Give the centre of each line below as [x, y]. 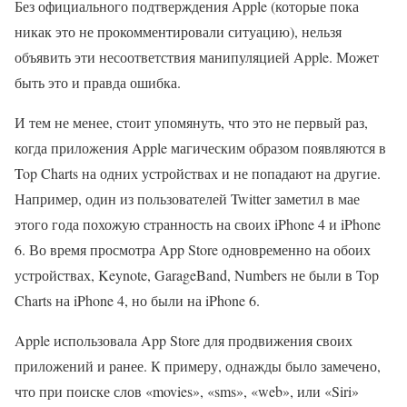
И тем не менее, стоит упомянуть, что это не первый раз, [191, 123]
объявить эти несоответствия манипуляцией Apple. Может [197, 57]
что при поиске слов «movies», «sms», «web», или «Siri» [187, 392]
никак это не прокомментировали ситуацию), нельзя [178, 32]
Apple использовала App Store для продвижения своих [184, 341]
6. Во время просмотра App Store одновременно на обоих [193, 250]
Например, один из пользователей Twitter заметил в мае [187, 199]
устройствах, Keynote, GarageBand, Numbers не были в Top [197, 275]
